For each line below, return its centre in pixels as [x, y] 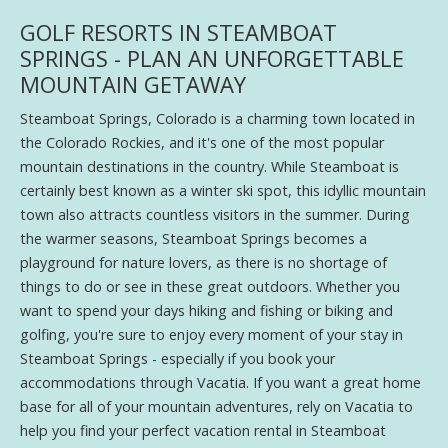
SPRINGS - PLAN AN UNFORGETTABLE [212, 57]
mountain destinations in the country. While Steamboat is [209, 166]
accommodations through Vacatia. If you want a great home [220, 382]
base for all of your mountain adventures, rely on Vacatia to [216, 406]
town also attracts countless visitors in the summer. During [215, 214]
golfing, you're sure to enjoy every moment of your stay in [211, 334]
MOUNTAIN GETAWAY [133, 83]
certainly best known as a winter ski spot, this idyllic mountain [223, 190]
